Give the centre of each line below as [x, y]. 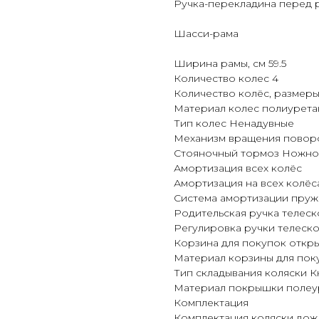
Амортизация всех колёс [238, 168]
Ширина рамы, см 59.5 [230, 64]
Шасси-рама [206, 34]
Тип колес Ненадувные [234, 124]
